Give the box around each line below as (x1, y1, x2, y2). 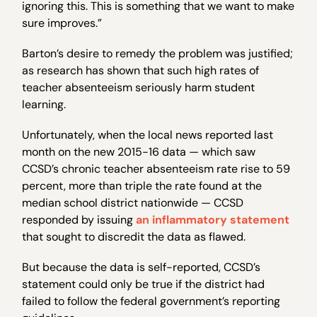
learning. (22, 96, 67, 112)
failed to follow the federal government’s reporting (22, 294, 281, 309)
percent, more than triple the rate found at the (22, 178, 263, 193)
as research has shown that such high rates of (22, 62, 260, 78)
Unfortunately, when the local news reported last (22, 127, 274, 142)
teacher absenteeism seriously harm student (22, 79, 255, 95)
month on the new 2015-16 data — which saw (22, 144, 256, 159)
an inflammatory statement (136, 212, 290, 227)
